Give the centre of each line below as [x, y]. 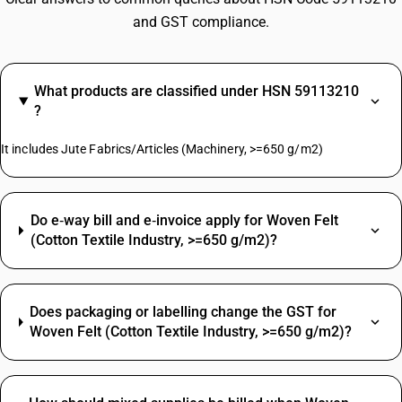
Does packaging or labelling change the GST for [184, 312]
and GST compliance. [201, 22]
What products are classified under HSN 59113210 [196, 91]
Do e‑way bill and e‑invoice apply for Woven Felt [184, 220]
